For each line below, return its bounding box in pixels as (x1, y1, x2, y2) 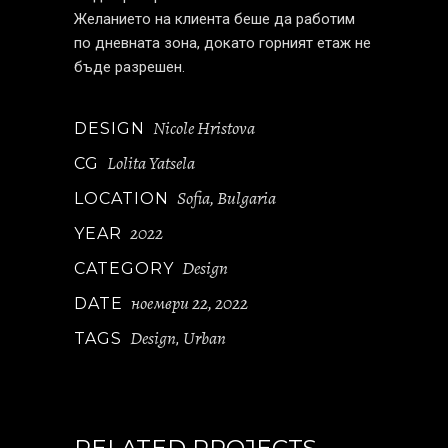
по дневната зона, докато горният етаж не (74, 34, 371, 52)
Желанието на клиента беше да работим (74, 10, 355, 28)
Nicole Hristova (153, 116, 255, 140)
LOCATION (74, 189, 169, 208)
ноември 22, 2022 (131, 291, 248, 315)
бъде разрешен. (74, 58, 185, 76)
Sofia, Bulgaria (177, 186, 276, 210)
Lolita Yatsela (107, 151, 195, 175)
